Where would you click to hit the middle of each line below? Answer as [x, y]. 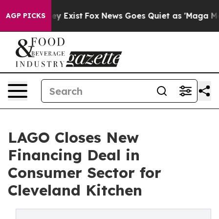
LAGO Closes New [73, 137]
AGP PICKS [26, 16]
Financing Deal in [74, 155]
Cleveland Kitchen [75, 190]
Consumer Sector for [85, 173]
